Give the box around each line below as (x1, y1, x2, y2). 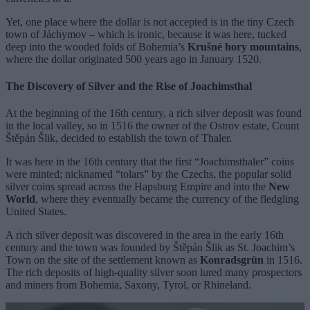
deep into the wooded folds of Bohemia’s (6, 40, 188, 53)
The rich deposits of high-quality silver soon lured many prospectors (6, 266, 302, 279)
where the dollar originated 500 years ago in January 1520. (6, 53, 262, 65)
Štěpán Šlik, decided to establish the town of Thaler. (6, 132, 232, 145)
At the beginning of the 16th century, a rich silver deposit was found (6, 107, 302, 120)
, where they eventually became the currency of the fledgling (35, 193, 299, 206)
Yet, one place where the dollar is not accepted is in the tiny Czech (6, 15, 294, 28)
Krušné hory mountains (188, 40, 299, 53)
